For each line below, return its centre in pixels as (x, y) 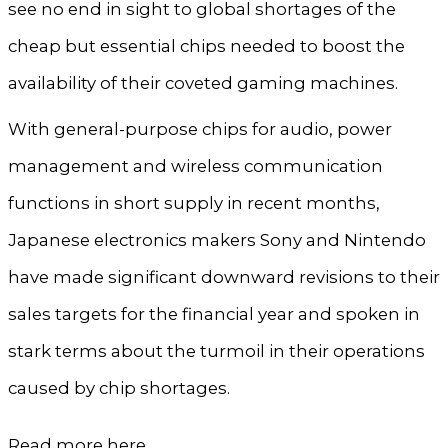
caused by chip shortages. (118, 388)
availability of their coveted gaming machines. (202, 82)
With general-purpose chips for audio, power (199, 129)
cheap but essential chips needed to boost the (206, 45)
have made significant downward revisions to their (223, 277)
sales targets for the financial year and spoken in (213, 314)
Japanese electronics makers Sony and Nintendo (216, 240)
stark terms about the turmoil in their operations (216, 351)
